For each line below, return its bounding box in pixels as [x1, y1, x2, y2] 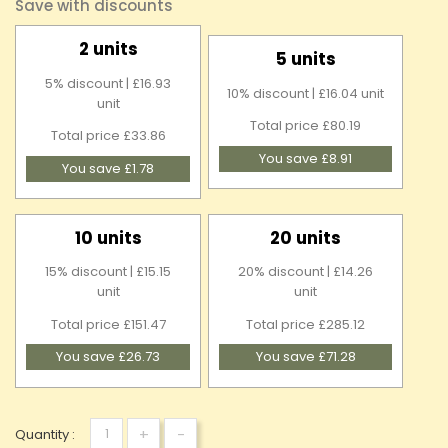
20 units [270, 226, 342, 251]
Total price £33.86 [50, 126, 166, 146]
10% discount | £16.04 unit [227, 83, 385, 103]
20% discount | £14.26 [238, 262, 374, 282]
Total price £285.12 [246, 314, 366, 334]
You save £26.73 [56, 347, 161, 367]
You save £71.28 [255, 347, 356, 367]
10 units [74, 226, 142, 251]
